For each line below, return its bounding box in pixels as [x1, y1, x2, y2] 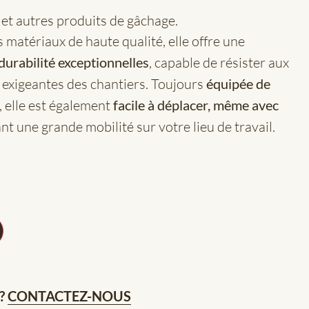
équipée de [206, 74, 271, 92]
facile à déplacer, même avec [113, 96, 279, 113]
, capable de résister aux [149, 53, 290, 71]
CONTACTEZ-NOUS [8, 287, 132, 304]
